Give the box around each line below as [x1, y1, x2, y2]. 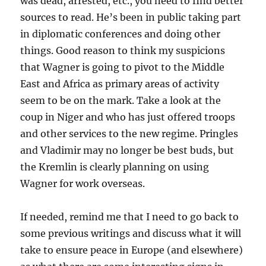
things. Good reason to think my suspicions [20, 45, 226, 57]
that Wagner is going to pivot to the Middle [20, 61, 225, 74]
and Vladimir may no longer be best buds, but [20, 144, 235, 157]
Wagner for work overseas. [20, 178, 145, 190]
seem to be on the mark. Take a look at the [20, 94, 221, 107]
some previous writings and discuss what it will [20, 227, 242, 240]
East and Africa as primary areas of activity [20, 78, 220, 90]
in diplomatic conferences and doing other [20, 28, 221, 40]
